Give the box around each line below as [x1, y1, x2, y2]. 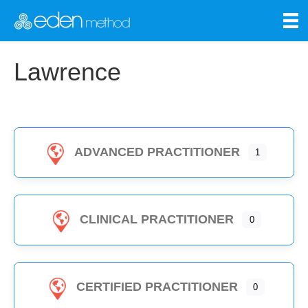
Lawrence [14, 58, 121, 87]
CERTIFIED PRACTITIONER [76, 280, 238, 294]
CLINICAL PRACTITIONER [80, 212, 234, 227]
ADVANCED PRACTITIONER [74, 145, 240, 159]
